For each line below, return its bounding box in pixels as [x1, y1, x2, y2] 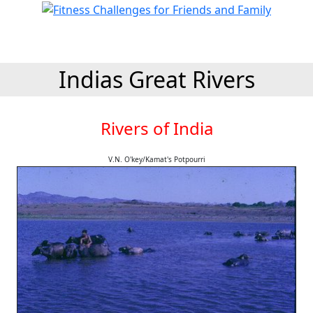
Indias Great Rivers [58, 64, 255, 94]
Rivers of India [100, 117, 213, 140]
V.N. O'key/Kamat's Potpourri [108, 154, 205, 164]
